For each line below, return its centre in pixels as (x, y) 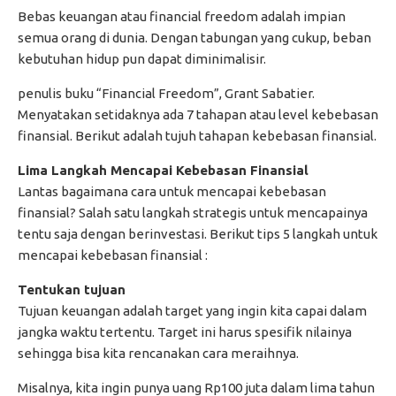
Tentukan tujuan (72, 290)
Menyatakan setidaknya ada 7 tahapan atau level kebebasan (198, 115)
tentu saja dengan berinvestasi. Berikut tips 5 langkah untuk (198, 234)
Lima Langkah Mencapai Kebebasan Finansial (163, 171)
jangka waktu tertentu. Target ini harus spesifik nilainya (185, 332)
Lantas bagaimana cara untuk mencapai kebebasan (172, 192)
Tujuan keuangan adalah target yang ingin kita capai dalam (192, 311)
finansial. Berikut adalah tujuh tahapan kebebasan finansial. (197, 136)
